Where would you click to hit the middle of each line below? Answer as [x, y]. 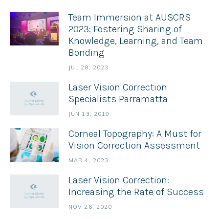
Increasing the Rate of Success [136, 192]
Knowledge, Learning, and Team [136, 41]
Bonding [87, 53]
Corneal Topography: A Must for [135, 134]
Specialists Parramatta [118, 99]
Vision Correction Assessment [134, 145]
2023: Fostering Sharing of [125, 29]
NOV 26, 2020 [90, 207]
